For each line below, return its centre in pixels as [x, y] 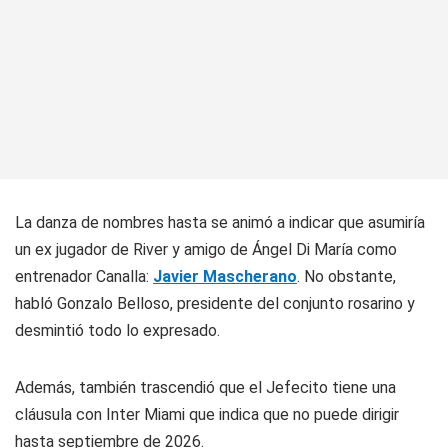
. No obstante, [346, 277]
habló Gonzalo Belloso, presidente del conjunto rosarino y [215, 304]
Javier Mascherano [225, 277]
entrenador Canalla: [84, 277]
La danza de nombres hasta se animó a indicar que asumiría [220, 223]
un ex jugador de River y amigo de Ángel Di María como [206, 250]
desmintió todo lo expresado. [117, 331]
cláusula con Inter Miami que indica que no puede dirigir [207, 415]
